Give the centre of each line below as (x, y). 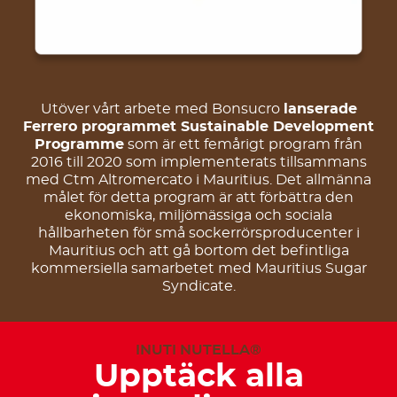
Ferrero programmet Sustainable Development (198, 127)
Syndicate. (198, 287)
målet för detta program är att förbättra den (198, 198)
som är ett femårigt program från (243, 145)
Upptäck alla (198, 377)
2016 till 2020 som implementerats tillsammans (198, 163)
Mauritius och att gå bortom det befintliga (198, 251)
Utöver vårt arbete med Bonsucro (162, 109)
